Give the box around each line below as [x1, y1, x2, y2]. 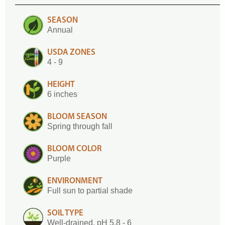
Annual [47, 26, 73, 34]
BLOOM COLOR [47, 145, 102, 153]
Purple [47, 154, 71, 163]
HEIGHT [47, 80, 75, 89]
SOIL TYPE [47, 209, 83, 217]
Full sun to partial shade [47, 186, 133, 195]
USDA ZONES [47, 48, 95, 57]
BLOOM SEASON [47, 113, 107, 121]
